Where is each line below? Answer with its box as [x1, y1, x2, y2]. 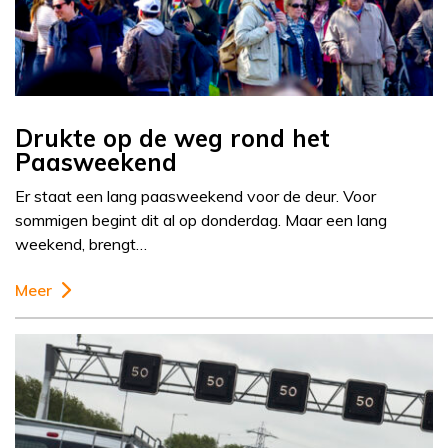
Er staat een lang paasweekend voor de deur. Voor [15, 186, 376, 207]
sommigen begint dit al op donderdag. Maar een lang [15, 210, 387, 231]
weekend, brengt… [15, 234, 147, 255]
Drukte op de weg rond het [15, 123, 330, 154]
